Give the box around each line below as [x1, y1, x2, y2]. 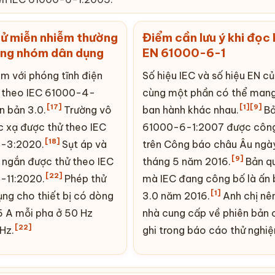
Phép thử [61, 172, 106, 185]
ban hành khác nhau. [142, 103, 239, 116]
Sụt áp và [59, 137, 107, 150]
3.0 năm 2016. [142, 189, 210, 202]
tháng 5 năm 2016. [142, 155, 231, 168]
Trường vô [61, 103, 112, 116]
